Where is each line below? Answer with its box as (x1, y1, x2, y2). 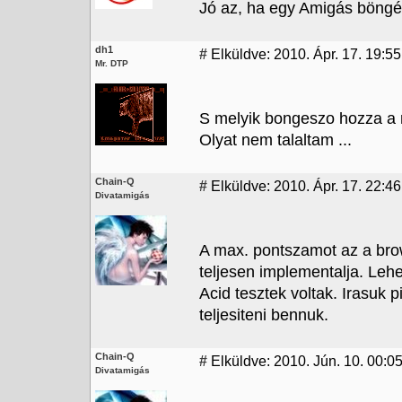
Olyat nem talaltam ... (199, 131, 352, 149)
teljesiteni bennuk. (199, 306, 328, 324)
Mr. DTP (95, 58, 128, 68)
